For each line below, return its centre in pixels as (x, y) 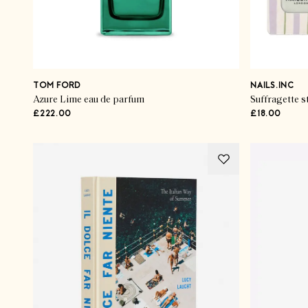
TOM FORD (57, 86)
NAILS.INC (272, 86)
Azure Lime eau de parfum (89, 100)
